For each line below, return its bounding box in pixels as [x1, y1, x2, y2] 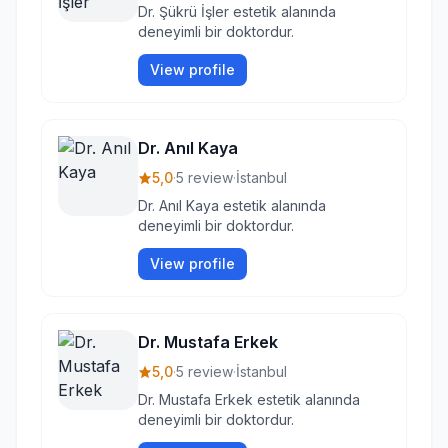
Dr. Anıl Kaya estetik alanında [138, 197, 326, 214]
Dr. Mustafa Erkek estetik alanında [138, 391, 360, 408]
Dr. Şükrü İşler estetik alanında [138, 3, 336, 20]
